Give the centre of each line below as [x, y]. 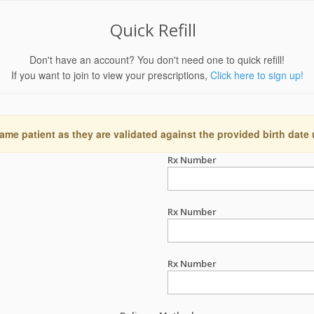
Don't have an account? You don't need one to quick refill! [157, 60]
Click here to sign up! [257, 75]
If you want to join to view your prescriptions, [110, 75]
